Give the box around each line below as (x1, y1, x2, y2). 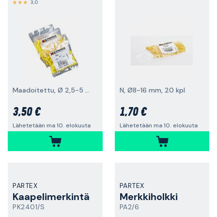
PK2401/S (13, 202, 45, 211)
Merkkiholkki (119, 190, 178, 203)
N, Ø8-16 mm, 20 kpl (119, 86, 185, 94)
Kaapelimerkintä (13, 190, 90, 203)
